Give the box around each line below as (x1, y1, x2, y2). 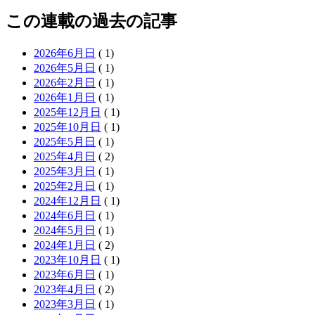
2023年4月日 (34, 283, 96, 295)
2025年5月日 (34, 135, 96, 148)
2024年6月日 (34, 209, 96, 221)
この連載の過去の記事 (6, 11, 177, 30)
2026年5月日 (34, 61, 96, 74)
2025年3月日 (34, 165, 96, 177)
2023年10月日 (34, 253, 101, 266)
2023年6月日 (34, 268, 96, 281)
